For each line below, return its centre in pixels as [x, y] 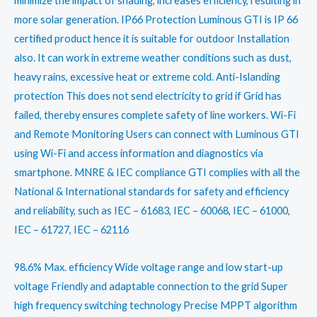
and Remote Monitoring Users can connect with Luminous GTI [157, 134]
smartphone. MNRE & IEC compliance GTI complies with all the [157, 173]
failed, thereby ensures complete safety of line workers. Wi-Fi [155, 115]
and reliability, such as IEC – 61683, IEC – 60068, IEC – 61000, [152, 211]
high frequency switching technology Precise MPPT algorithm [156, 305]
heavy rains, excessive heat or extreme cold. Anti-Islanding [147, 77]
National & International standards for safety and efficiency [151, 192]
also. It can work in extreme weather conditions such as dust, [153, 58]
